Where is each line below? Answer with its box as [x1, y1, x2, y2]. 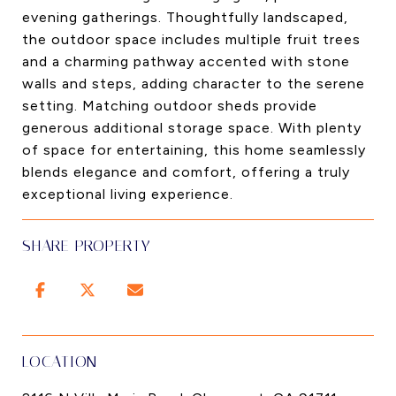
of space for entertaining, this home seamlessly [22, 141, 366, 158]
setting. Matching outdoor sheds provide [22, 97, 317, 114]
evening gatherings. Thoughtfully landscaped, [22, 9, 348, 26]
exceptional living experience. [22, 186, 233, 202]
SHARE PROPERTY [22, 236, 151, 255]
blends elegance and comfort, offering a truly [22, 164, 350, 180]
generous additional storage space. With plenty [22, 119, 362, 136]
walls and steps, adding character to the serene [22, 75, 365, 92]
